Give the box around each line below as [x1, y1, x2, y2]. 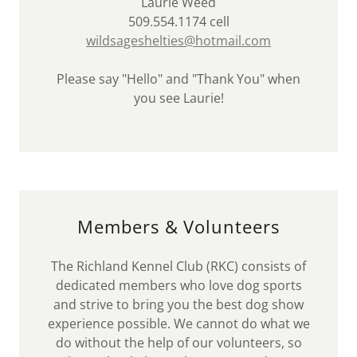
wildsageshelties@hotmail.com [86, 32, 271, 49]
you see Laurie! [133, 89, 224, 107]
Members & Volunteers [76, 214, 280, 238]
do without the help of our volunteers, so [55, 334, 302, 351]
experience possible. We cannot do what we [47, 315, 310, 332]
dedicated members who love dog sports [55, 277, 302, 294]
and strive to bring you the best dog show [53, 296, 304, 313]
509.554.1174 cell [127, 13, 229, 30]
